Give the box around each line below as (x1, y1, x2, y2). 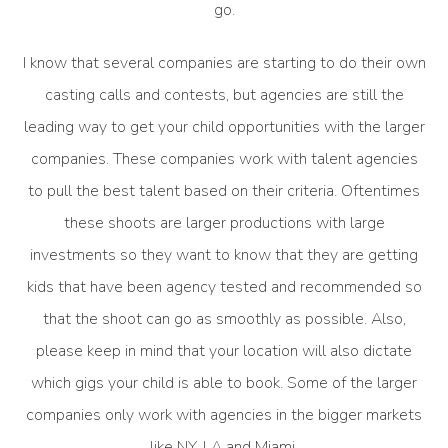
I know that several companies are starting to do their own (22, 51, 426, 74)
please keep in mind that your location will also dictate (36, 339, 412, 362)
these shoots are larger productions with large (63, 211, 385, 234)
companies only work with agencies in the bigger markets (26, 403, 422, 426)
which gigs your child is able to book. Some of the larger (31, 371, 417, 394)
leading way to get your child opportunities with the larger (23, 115, 425, 138)
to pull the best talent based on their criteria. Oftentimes (28, 179, 420, 202)
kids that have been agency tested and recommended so (26, 275, 422, 298)
